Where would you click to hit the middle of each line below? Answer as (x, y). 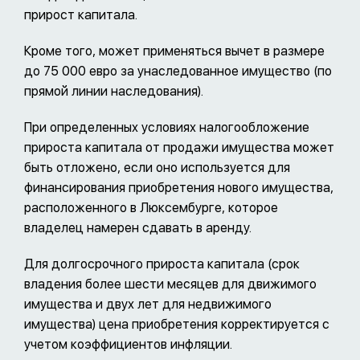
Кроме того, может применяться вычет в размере (174, 51)
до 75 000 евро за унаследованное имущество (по (178, 72)
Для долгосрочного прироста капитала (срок (162, 264)
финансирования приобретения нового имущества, (179, 188)
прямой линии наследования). (114, 92)
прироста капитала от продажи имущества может (179, 148)
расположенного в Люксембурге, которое (151, 208)
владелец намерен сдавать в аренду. (138, 228)
